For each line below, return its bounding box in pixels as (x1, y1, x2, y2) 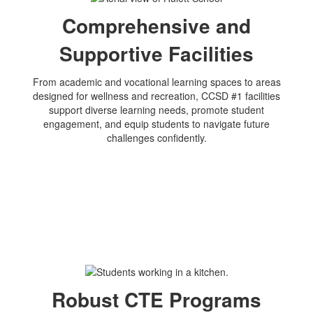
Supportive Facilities (59, 38, 254, 68)
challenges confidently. (106, 130, 207, 145)
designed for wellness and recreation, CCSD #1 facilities (33, 88, 280, 103)
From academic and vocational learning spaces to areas (32, 74, 281, 89)
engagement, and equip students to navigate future (43, 116, 270, 131)
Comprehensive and (62, 10, 251, 40)
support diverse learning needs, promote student (49, 102, 264, 117)
